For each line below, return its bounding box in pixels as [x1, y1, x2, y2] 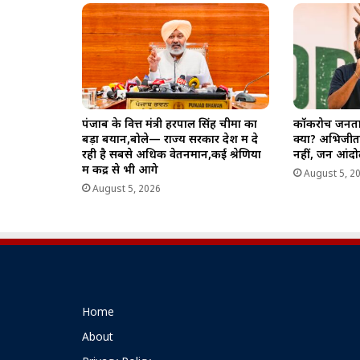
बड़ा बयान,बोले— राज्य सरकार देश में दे [82, 132, 258, 148]
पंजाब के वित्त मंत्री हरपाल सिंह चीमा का [82, 117, 257, 133]
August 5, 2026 [92, 182, 161, 196]
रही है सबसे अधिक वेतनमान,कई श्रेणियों [82, 147, 261, 163]
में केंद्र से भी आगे [82, 162, 158, 178]
